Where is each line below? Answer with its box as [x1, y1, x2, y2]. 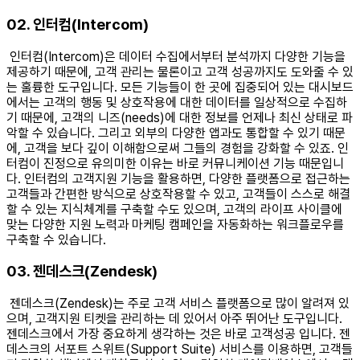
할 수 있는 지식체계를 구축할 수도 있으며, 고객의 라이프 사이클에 [6, 201, 342, 217]
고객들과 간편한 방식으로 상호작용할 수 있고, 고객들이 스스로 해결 [6, 186, 350, 202]
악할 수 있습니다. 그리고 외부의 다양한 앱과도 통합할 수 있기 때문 [6, 125, 346, 141]
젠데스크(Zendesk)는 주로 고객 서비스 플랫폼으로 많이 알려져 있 [6, 296, 350, 311]
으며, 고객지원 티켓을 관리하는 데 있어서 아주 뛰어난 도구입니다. [6, 311, 342, 326]
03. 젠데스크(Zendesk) [6, 262, 157, 281]
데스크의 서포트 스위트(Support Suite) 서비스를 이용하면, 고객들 [6, 342, 353, 357]
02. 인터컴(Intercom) [6, 14, 149, 34]
